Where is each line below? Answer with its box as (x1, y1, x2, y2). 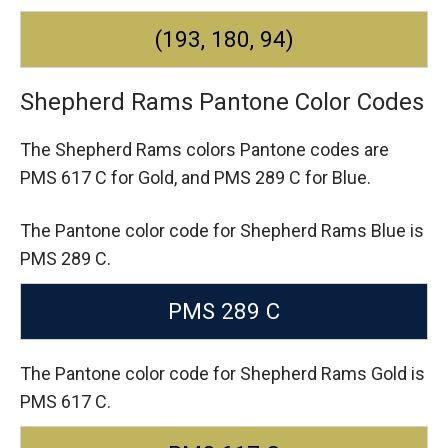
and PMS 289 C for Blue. (181, 166, 371, 188)
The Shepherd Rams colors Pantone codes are (20, 138, 389, 160)
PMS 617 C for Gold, (20, 166, 181, 188)
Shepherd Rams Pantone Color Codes (20, 87, 424, 116)
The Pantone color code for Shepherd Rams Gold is (20, 363, 425, 385)
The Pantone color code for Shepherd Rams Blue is (20, 220, 424, 242)
